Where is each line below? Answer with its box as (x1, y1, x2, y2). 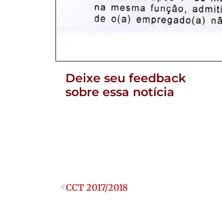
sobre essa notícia (65, 85, 174, 100)
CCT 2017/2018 (66, 182, 128, 194)
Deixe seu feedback (65, 71, 186, 86)
